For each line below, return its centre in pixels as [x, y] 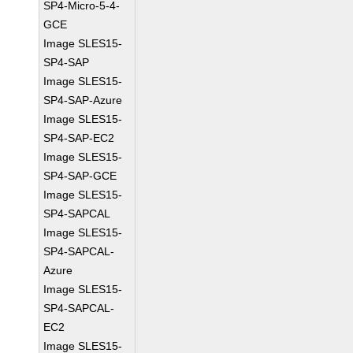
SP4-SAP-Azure [83, 100]
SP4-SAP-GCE [80, 176]
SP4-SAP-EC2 [79, 138]
